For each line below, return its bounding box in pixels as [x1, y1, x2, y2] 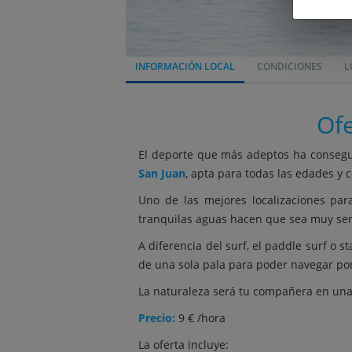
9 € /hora [178, 310, 225, 325]
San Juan [138, 166, 185, 181]
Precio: [138, 310, 178, 325]
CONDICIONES [257, 60, 322, 73]
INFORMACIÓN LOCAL [135, 60, 235, 73]
